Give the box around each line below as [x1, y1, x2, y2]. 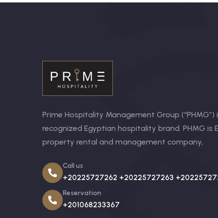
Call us [63, 162, 83, 170]
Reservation [63, 189, 101, 198]
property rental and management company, [42, 137, 203, 147]
